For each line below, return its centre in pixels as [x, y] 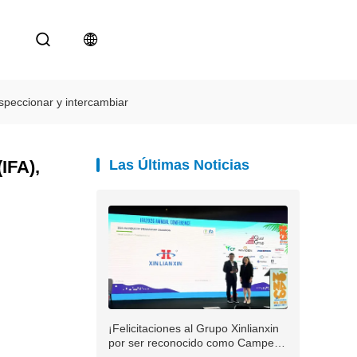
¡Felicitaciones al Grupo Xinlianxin [194, 328]
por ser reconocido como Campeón [198, 343]
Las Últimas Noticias [179, 165]
